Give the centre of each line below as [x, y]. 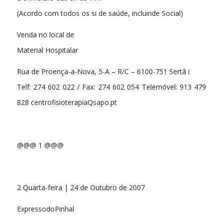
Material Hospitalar [47, 50]
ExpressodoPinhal [45, 209]
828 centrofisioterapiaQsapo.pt [67, 102]
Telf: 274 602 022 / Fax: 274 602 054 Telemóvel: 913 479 [111, 87]
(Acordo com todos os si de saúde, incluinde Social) [100, 13]
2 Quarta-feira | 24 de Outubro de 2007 [81, 188]
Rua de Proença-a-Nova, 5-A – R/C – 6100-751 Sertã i [103, 71]
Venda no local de [45, 34]
